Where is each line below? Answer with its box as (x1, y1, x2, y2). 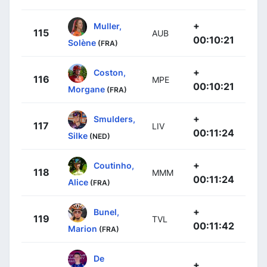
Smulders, (94, 113, 135, 124)
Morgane (68, 83, 105, 94)
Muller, (94, 20, 122, 31)
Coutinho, (94, 160, 134, 170)
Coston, (94, 67, 126, 77)
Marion (68, 223, 97, 234)
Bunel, (94, 206, 119, 217)
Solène (68, 37, 96, 48)
